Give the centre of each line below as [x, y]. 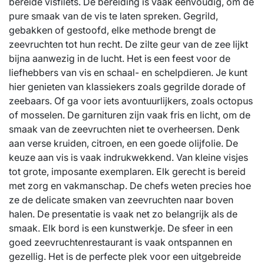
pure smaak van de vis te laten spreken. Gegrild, [113, 16]
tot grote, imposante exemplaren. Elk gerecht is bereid [127, 172]
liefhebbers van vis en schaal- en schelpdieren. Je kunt [128, 73]
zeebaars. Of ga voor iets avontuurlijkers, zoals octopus [131, 101]
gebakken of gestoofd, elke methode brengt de [112, 30]
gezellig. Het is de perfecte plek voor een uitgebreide [125, 257]
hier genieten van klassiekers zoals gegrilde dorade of [127, 87]
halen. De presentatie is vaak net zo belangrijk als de [123, 214]
